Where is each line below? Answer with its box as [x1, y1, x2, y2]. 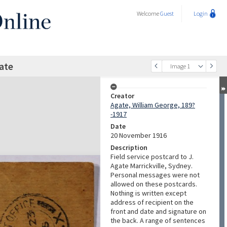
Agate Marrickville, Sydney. [110, 161, 193, 170]
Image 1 [170, 62, 190, 70]
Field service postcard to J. [110, 152, 194, 161]
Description [110, 143, 147, 152]
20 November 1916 [110, 131, 167, 140]
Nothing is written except [110, 188, 186, 198]
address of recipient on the [110, 198, 194, 207]
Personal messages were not [110, 170, 200, 179]
